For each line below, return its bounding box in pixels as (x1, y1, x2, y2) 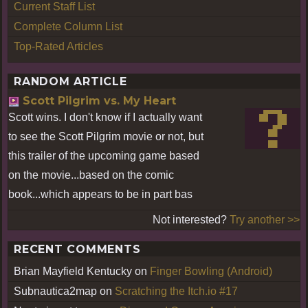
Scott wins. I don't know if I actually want (8, 111, 202, 123)
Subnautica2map (14, 285, 97, 297)
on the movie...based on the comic (8, 168, 174, 181)
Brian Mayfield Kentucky (14, 265, 132, 277)
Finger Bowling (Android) (150, 265, 272, 277)
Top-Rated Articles (14, 40, 103, 52)
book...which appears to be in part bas (8, 188, 192, 200)
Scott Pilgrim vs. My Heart (23, 93, 176, 107)
